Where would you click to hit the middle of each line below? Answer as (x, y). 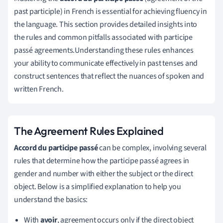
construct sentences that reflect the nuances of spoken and (109, 76)
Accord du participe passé (56, 148)
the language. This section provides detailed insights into (106, 24)
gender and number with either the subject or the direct (104, 173)
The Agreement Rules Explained (89, 131)
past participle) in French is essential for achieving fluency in (111, 11)
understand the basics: (51, 199)
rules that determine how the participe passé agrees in (102, 161)
